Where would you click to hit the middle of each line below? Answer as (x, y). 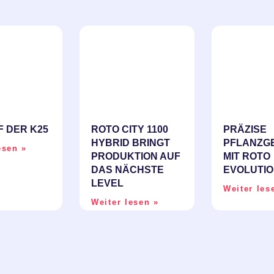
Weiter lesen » (125, 202)
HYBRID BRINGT (131, 143)
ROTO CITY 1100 (130, 129)
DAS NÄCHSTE (128, 169)
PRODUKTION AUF (136, 156)
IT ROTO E (246, 156)
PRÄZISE (245, 129)
